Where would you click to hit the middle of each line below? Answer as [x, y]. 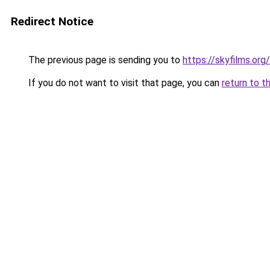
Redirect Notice [52, 21]
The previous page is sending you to [104, 60]
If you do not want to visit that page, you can [124, 83]
